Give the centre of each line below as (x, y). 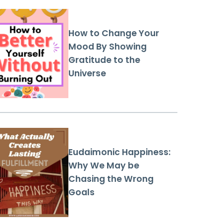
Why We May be (104, 166)
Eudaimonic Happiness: (119, 152)
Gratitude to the (104, 60)
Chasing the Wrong (111, 179)
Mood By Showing (108, 47)
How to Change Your (114, 33)
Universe (87, 74)
